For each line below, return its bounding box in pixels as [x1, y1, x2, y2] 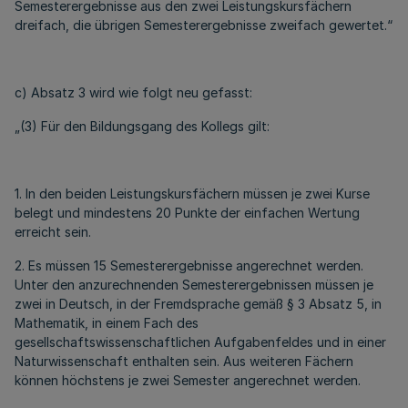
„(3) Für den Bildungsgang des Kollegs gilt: [15, 118, 270, 134]
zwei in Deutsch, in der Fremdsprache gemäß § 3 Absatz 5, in [15, 296, 382, 311]
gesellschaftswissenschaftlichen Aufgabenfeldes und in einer [15, 334, 386, 350]
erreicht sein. [15, 224, 91, 240]
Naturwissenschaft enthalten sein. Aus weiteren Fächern [15, 353, 353, 369]
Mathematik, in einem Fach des [15, 315, 199, 331]
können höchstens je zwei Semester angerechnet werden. [15, 372, 361, 388]
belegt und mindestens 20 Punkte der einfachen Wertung [15, 205, 360, 220]
